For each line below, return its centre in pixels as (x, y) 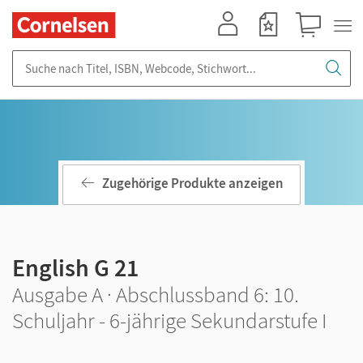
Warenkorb (316, 45)
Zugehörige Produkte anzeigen (193, 184)
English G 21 (75, 267)
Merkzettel (273, 45)
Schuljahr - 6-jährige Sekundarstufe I (169, 320)
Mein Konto (235, 45)
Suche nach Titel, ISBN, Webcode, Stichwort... (130, 58)
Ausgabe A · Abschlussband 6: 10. (156, 294)
